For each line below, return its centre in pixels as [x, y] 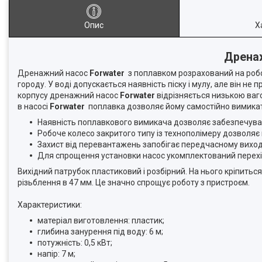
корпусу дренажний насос [69, 95]
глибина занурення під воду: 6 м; [100, 231]
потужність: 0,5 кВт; [75, 242]
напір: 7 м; [56, 254]
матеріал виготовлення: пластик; [101, 220]
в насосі [34, 106]
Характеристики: [50, 204]
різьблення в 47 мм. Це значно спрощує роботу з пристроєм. [134, 182]
